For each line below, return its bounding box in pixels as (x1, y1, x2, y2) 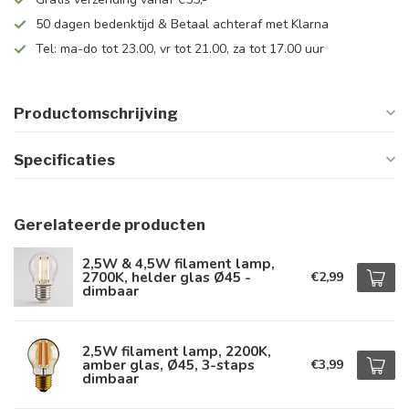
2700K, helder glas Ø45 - (82, 267, 251, 287)
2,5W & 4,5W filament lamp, (82, 254, 275, 273)
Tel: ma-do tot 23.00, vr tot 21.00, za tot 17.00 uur (36, 40, 324, 58)
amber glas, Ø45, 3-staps (82, 355, 255, 374)
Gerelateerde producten (14, 215, 205, 234)
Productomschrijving (14, 104, 178, 122)
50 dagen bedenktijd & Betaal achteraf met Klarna (36, 16, 329, 33)
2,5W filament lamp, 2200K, (82, 341, 271, 361)
